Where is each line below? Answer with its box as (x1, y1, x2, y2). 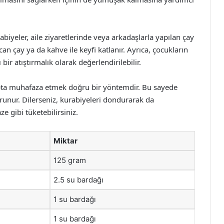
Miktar (53, 136, 77, 145)
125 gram (53, 155, 86, 165)
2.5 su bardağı (53, 175, 103, 184)
